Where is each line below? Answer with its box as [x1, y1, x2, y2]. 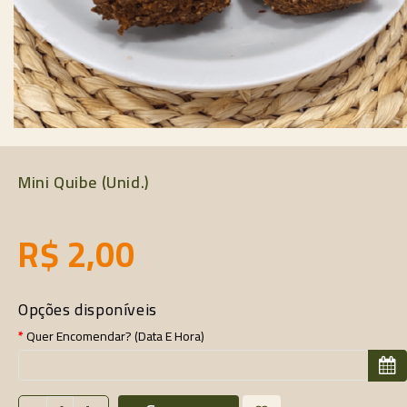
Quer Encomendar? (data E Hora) [26, 323, 204, 348]
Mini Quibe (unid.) [18, 166, 150, 197]
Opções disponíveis [18, 293, 157, 324]
